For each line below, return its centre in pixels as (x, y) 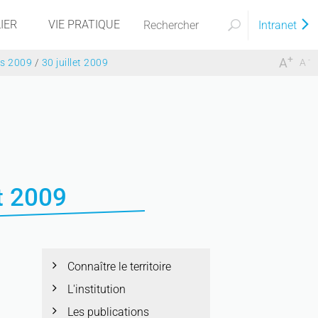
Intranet (279, 25)
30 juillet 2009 (75, 63)
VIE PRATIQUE (84, 24)
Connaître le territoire (119, 267)
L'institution (96, 290)
